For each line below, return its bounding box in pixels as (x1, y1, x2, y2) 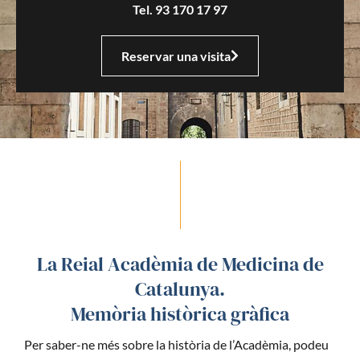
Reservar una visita (121, 47, 231, 63)
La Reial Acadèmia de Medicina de (36, 251, 324, 277)
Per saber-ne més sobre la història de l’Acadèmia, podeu (24, 337, 329, 352)
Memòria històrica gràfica (71, 301, 289, 327)
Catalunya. (135, 276, 225, 302)
